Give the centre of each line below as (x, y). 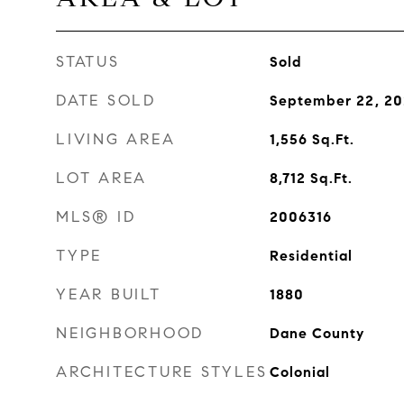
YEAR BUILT (109, 294)
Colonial (299, 372)
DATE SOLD (106, 101)
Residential (311, 256)
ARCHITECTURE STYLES (162, 372)
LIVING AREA (116, 139)
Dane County (317, 333)
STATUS (88, 62)
